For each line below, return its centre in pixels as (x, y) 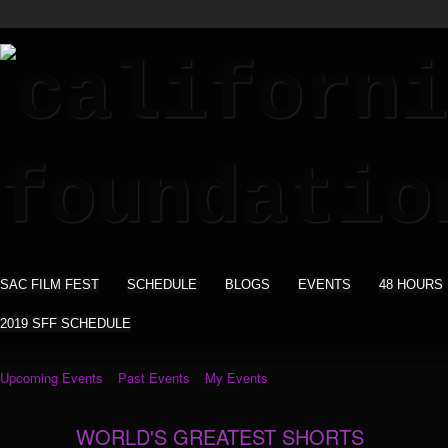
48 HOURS (411, 284)
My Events (236, 377)
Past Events (154, 377)
